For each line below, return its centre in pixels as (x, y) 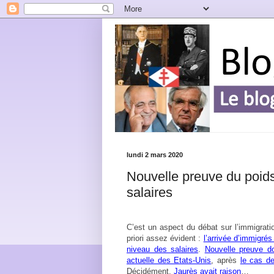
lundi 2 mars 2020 (155, 155)
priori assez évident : (165, 238)
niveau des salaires (163, 249)
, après (226, 260)
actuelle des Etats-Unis (169, 260)
